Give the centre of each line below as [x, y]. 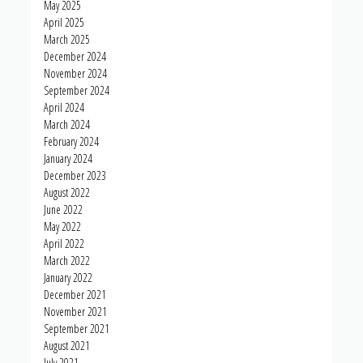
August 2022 [67, 193]
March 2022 [67, 261]
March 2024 [67, 125]
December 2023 [75, 176]
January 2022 [68, 278]
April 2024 [64, 108]
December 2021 [75, 295]
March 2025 [67, 40]
